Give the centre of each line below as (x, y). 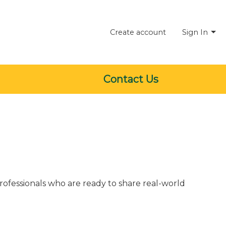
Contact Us (131, 79)
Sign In (195, 32)
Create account (138, 32)
